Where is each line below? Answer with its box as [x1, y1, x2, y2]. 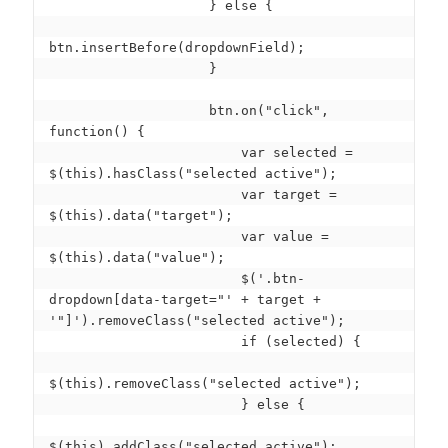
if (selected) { [49, 334, 241, 350]
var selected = [49, 145, 241, 161]
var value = [49, 229, 241, 245]
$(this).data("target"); [49, 208, 233, 224]
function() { [49, 124, 145, 140]
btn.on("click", [49, 103, 209, 119]
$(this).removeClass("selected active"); [49, 376, 361, 392]
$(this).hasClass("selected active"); [49, 166, 337, 182]
